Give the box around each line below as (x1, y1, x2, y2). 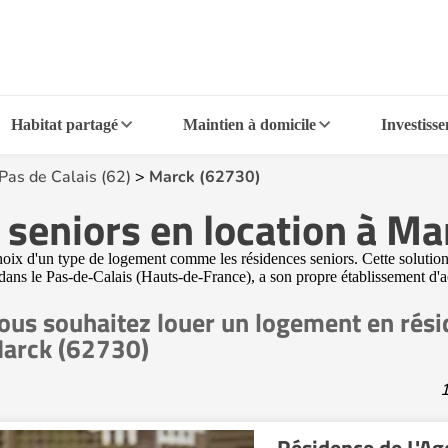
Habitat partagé (11, 116, 119, 133)
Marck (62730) (149, 166, 261, 188)
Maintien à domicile (182, 116, 316, 133)
